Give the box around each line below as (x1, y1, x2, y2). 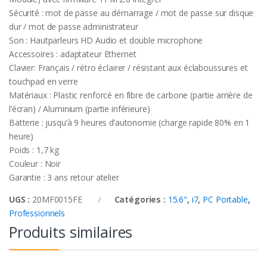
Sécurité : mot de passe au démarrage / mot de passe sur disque (9, 7, 254, 19)
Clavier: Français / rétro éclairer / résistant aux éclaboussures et (9, 62, 248, 74)
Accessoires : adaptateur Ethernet (9, 48, 136, 60)
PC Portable (203, 194, 248, 206)
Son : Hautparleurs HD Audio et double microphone (9, 35, 203, 46)
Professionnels (9, 207, 66, 219)
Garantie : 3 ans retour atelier (9, 172, 119, 184)
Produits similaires (9, 222, 133, 243)
